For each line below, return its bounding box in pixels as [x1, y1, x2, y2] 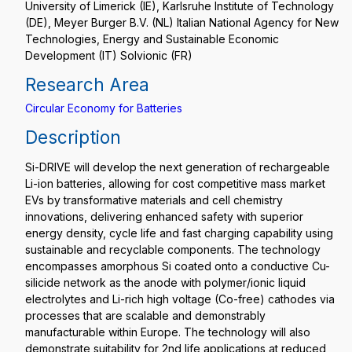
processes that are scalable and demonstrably [25, 309, 266, 322]
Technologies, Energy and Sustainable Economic [25, 32, 279, 46]
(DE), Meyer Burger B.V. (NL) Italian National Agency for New [25, 16, 339, 29]
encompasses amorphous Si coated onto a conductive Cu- [25, 259, 330, 273]
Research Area [25, 74, 149, 95]
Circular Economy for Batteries [25, 101, 182, 115]
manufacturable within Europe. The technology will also [25, 325, 310, 339]
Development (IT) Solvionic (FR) [25, 49, 192, 62]
